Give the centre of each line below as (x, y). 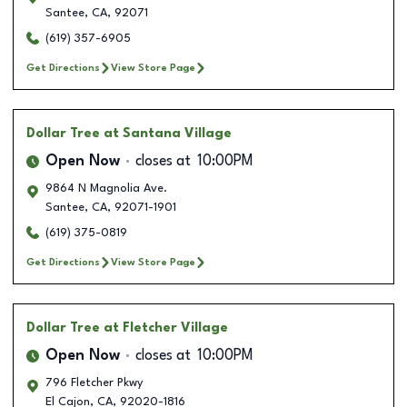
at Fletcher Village (166, 328)
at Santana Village (168, 133)
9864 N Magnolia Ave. (106, 188)
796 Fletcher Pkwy (94, 382)
